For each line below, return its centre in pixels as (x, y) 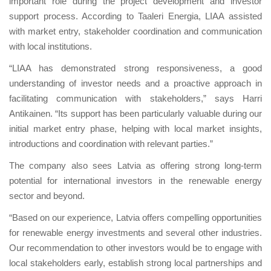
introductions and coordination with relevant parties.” (111, 144)
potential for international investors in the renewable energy (135, 181)
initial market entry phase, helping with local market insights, (135, 129)
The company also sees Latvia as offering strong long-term (135, 166)
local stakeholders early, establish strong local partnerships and (135, 263)
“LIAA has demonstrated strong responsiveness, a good (135, 68)
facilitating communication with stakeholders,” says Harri (135, 99)
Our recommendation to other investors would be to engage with (135, 248)
